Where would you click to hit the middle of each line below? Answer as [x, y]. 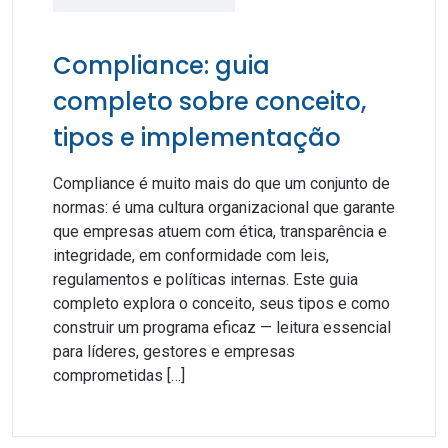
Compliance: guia [161, 65]
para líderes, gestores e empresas [174, 351]
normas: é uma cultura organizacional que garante [224, 207]
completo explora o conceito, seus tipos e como [221, 303]
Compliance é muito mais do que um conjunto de [221, 183]
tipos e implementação [197, 137]
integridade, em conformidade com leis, [191, 255]
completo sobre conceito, [209, 101]
